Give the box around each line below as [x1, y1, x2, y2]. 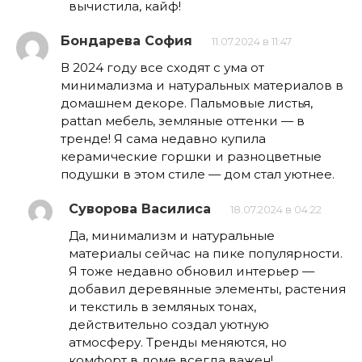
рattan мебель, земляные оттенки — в [61, 112, 305, 128]
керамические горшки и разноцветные [61, 148, 322, 164]
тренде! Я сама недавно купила [61, 130, 266, 146]
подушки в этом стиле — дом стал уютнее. [61, 166, 335, 182]
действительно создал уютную [69, 316, 269, 332]
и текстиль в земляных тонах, [69, 298, 256, 314]
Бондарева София [61, 32, 192, 48]
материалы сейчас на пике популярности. [69, 245, 343, 261]
